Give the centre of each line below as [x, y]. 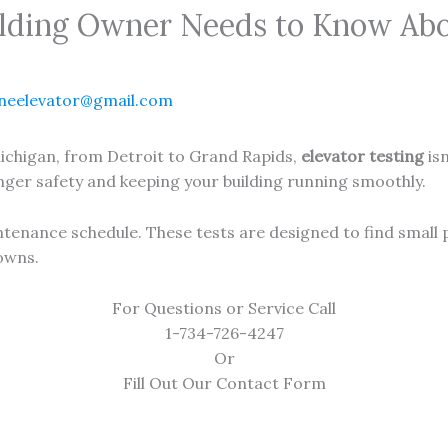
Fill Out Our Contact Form [224, 382]
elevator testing [362, 156]
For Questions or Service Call [224, 307]
